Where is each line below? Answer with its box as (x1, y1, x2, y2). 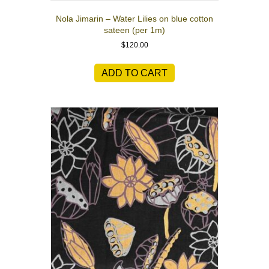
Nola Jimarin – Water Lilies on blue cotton (56, 13, 213, 23)
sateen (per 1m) (104, 25, 165, 35)
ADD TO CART (101, 67, 168, 78)
